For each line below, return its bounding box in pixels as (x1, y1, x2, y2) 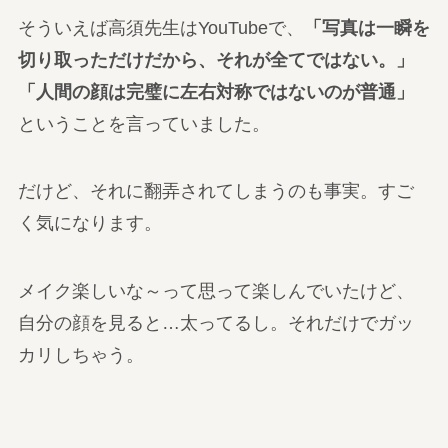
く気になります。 (17, 213, 162, 234)
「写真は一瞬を (303, 17, 430, 38)
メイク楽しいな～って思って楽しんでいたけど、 (17, 281, 414, 302)
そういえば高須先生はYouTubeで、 (17, 17, 304, 38)
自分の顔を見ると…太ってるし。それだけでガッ (17, 313, 414, 334)
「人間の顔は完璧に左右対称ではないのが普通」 (17, 81, 414, 102)
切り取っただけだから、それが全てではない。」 (17, 49, 414, 70)
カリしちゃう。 (17, 345, 144, 366)
